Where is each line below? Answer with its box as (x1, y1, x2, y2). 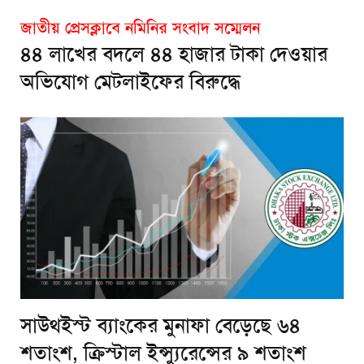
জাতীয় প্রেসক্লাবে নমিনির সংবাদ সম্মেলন (20, 16, 260, 38)
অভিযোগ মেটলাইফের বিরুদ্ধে (20, 68, 240, 95)
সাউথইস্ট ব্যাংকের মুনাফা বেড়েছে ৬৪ (20, 312, 301, 339)
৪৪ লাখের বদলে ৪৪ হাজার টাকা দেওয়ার (20, 41, 327, 67)
